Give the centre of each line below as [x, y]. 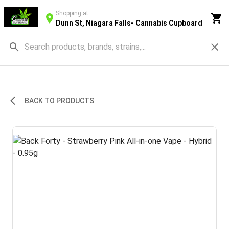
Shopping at [72, 13]
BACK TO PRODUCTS [59, 101]
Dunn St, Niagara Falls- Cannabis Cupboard [129, 23]
